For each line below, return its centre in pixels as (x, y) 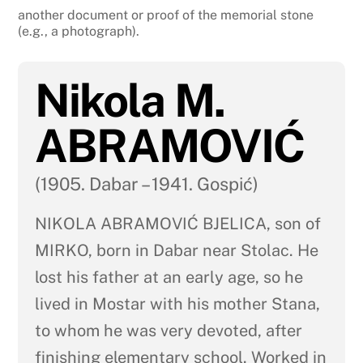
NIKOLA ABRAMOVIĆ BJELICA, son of (177, 223)
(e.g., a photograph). (79, 31)
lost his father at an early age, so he (169, 277)
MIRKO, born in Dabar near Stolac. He (176, 250)
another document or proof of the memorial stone (166, 15)
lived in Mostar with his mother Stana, (177, 303)
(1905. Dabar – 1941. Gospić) (146, 184)
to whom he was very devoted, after (168, 330)
